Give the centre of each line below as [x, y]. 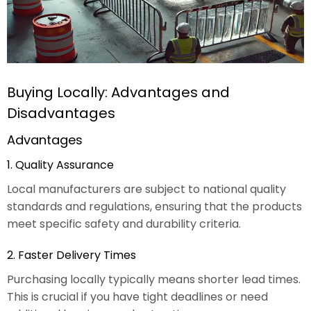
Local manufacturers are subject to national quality [146, 189]
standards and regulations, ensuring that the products [154, 206]
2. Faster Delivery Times [72, 255]
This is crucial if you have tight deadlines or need [137, 296]
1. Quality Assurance [60, 165]
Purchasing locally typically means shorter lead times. [154, 279]
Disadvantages [61, 113]
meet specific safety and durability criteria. [124, 224]
